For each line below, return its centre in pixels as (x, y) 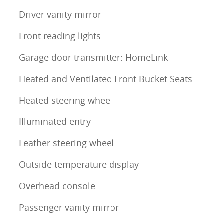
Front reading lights (60, 36)
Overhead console (57, 186)
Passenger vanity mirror (69, 207)
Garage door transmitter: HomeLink (93, 57)
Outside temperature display (79, 165)
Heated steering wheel (66, 100)
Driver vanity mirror (60, 15)
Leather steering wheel (66, 143)
